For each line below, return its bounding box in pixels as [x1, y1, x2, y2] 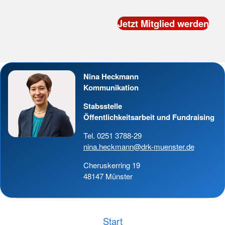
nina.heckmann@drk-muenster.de [83, 141, 194, 152]
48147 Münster [83, 170, 133, 181]
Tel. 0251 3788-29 [83, 130, 142, 141]
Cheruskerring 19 [83, 159, 140, 170]
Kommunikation [83, 81, 139, 93]
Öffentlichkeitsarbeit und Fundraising [83, 111, 214, 123]
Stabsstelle [83, 100, 124, 111]
